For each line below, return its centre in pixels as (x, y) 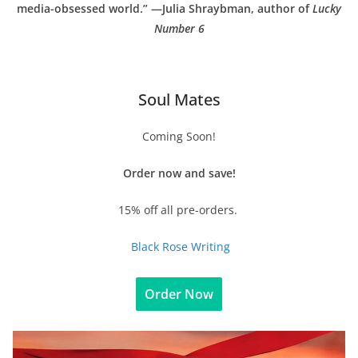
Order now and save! (179, 173)
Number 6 (179, 28)
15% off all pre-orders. (179, 209)
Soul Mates (179, 99)
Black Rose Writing (181, 246)
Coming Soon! (179, 136)
